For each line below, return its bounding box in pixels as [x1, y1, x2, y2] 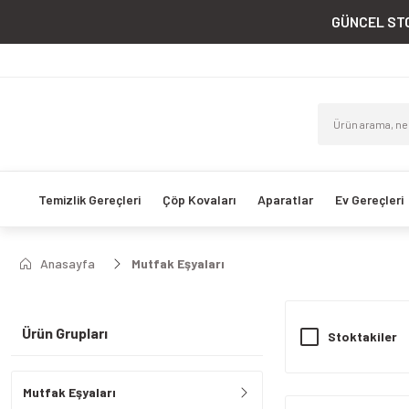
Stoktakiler [328, 329, 397, 344]
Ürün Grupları [22, 324, 108, 341]
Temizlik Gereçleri [37, 191, 141, 207]
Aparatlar [257, 191, 313, 207]
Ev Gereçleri [334, 191, 404, 207]
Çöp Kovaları [162, 191, 236, 207]
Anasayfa [40, 256, 95, 271]
